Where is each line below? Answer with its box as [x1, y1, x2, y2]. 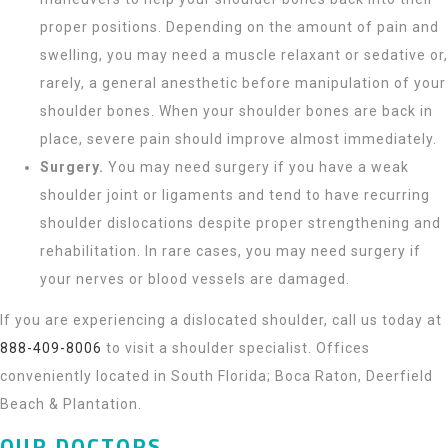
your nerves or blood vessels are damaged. [40, 271, 350, 287]
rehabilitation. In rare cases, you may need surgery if [40, 243, 421, 259]
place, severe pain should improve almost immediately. [40, 131, 437, 147]
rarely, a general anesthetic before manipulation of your [40, 75, 446, 91]
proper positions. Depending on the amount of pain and [40, 19, 439, 35]
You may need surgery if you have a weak [104, 159, 409, 175]
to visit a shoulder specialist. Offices [102, 339, 370, 356]
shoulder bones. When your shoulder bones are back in [40, 103, 433, 119]
